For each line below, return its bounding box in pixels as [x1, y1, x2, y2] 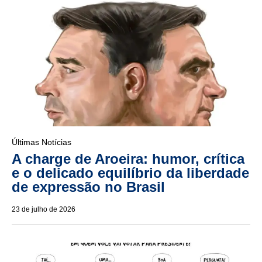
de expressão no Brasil [12, 178, 165, 195]
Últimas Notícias [12, 137, 71, 147]
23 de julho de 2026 [12, 205, 75, 213]
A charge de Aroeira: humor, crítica [12, 150, 244, 167]
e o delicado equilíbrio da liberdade [12, 164, 249, 181]
